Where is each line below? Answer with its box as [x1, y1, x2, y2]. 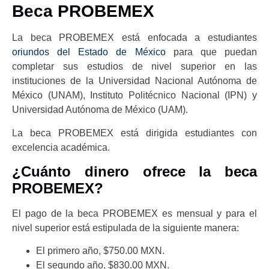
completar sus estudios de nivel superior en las [12, 61, 257, 72]
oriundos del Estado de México [12, 47, 166, 58]
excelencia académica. [12, 142, 110, 153]
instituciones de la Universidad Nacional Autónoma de [12, 76, 257, 86]
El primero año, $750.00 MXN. [36, 246, 165, 256]
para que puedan [165, 47, 258, 58]
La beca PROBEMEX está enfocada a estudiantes [12, 32, 257, 43]
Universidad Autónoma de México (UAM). [12, 104, 188, 115]
